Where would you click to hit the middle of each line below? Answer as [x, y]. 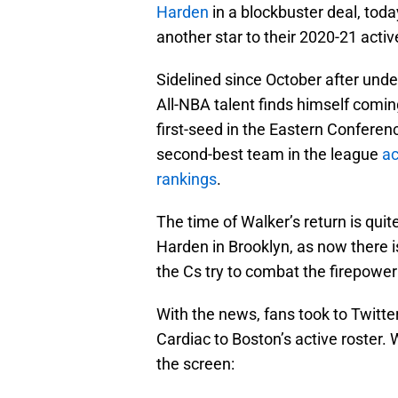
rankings [187, 179]
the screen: [195, 364]
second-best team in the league [269, 155]
